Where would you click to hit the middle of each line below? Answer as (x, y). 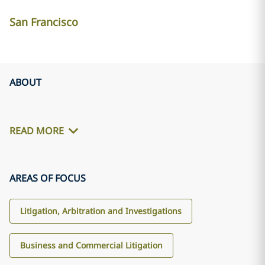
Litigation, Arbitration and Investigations (101, 211)
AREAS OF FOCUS (48, 178)
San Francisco (44, 22)
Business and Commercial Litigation (91, 245)
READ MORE (37, 131)
